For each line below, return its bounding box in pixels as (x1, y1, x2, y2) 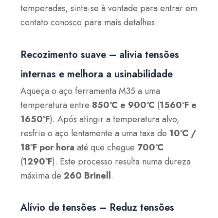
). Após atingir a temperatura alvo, (50, 112, 180, 126)
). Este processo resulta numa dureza (52, 155, 191, 168)
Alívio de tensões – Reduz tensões (20, 200, 175, 215)
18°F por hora (20, 141, 75, 154)
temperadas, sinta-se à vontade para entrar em (20, 2, 198, 15)
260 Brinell (64, 169, 111, 182)
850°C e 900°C (92, 98, 155, 111)
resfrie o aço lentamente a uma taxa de (20, 127, 170, 140)
